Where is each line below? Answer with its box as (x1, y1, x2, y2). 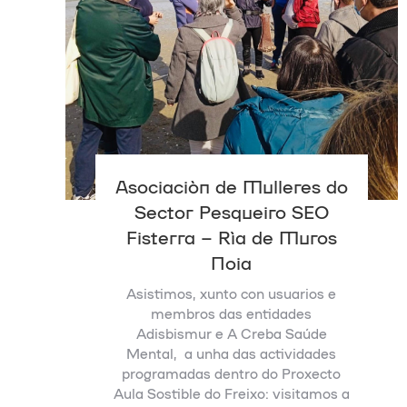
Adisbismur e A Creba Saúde (135, 324, 327, 342)
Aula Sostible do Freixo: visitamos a (113, 384, 350, 402)
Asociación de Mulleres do (114, 174, 348, 196)
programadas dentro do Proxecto (122, 364, 342, 382)
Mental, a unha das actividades (126, 344, 337, 362)
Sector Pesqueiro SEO (134, 199, 329, 222)
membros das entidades (151, 304, 313, 322)
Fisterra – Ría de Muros (125, 224, 337, 247)
